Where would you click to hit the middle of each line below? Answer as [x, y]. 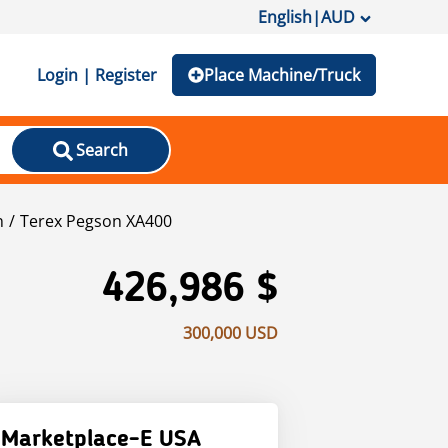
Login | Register [97, 75]
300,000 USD [230, 333]
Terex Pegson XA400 [96, 221]
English [285, 17]
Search [101, 150]
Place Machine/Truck [282, 75]
